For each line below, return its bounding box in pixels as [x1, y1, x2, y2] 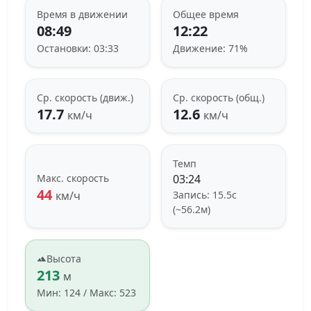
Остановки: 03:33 [37, 42, 119, 56]
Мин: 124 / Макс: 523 [37, 286, 136, 300]
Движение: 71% [173, 42, 248, 56]
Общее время [173, 8, 239, 22]
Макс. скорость [37, 171, 109, 185]
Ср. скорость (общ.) [173, 91, 264, 105]
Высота [47, 252, 81, 266]
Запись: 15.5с [173, 188, 237, 202]
